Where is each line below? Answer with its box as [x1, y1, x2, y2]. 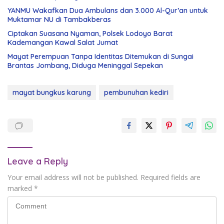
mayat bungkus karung [12, 88, 91, 97]
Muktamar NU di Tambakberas [7, 15, 111, 24]
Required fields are [140, 172, 200, 182]
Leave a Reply [7, 155, 68, 167]
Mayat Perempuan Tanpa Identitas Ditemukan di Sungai [7, 52, 193, 61]
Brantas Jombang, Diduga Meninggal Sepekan [7, 61, 163, 70]
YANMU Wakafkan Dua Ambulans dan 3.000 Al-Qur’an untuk [7, 6, 208, 15]
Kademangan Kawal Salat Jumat [7, 38, 118, 47]
